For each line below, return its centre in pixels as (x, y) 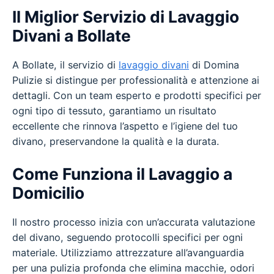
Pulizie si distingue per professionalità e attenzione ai (136, 80)
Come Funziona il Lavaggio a (122, 173)
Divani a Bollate (72, 36)
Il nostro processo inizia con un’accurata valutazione (134, 222)
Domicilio (48, 192)
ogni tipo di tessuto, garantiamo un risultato (114, 111)
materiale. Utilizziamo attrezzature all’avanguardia (128, 252)
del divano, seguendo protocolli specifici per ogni (128, 237)
